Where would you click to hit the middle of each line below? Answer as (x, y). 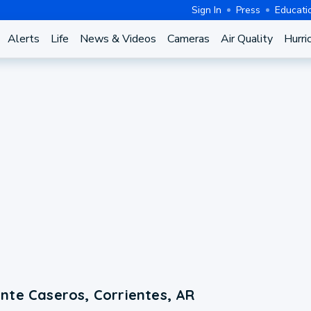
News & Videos (118, 39)
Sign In (207, 10)
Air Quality (246, 39)
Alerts (23, 39)
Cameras (188, 39)
